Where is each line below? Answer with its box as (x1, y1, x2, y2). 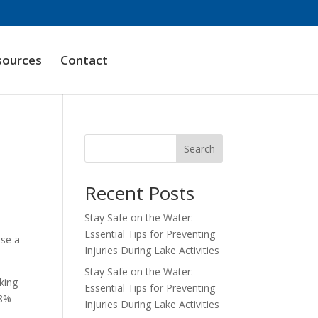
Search (183, 141, 215, 155)
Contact (60, 51, 108, 68)
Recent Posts (84, 180, 195, 206)
